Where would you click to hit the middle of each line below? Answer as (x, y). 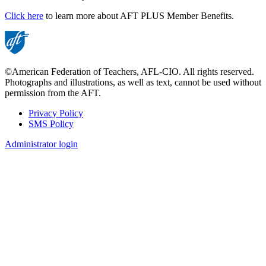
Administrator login (41, 144)
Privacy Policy (56, 113)
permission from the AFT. (53, 93)
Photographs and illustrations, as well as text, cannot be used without (133, 82)
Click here (24, 15)
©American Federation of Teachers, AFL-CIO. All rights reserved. (129, 71)
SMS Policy (51, 123)
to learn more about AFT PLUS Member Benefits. (139, 15)
